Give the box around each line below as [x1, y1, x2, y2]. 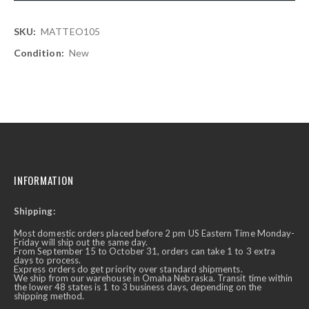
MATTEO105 [41, 26, 100, 38]
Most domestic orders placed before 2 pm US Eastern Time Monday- [14, 227, 295, 239]
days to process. [14, 254, 81, 266]
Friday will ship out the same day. [14, 236, 148, 248]
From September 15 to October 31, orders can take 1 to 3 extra [14, 245, 275, 257]
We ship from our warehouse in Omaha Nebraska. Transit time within [14, 272, 293, 283]
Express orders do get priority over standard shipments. [14, 263, 243, 275]
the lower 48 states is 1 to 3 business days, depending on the [14, 281, 261, 292]
